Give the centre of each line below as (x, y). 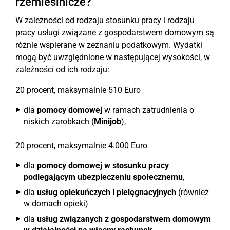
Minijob (108, 121)
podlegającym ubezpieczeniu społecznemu (103, 177)
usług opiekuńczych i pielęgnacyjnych (107, 192)
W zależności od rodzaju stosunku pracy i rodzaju (105, 20)
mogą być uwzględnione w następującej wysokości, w (113, 57)
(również (193, 192)
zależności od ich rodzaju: (62, 70)
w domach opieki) (56, 204)
